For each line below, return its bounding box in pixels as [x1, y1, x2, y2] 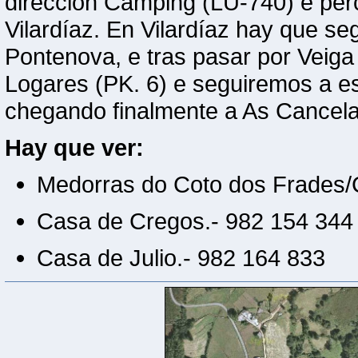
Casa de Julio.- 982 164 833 [37, 244, 325, 271]
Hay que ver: [5, 133, 144, 161]
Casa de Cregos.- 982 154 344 [37, 207, 353, 234]
